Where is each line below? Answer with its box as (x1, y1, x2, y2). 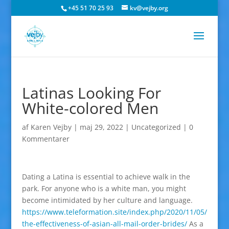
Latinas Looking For (21, 82, 161, 103)
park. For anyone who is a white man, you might (21, 184, 186, 193)
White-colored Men (21, 98, 158, 119)
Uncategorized (131, 122, 181, 132)
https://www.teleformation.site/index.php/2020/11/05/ (21, 207, 207, 217)
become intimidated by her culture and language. (21, 195, 193, 205)
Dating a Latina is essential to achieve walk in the (21, 172, 190, 181)
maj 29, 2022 (79, 122, 123, 132)
